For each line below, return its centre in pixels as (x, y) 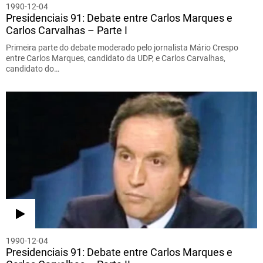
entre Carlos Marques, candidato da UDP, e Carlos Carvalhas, (116, 58)
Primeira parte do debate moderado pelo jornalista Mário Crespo (122, 47)
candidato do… (33, 68)
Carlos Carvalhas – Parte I (67, 30)
